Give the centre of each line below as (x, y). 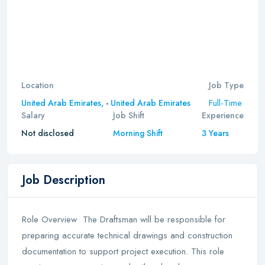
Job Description (64, 180)
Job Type (226, 85)
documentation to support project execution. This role (123, 251)
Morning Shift (138, 133)
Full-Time (225, 103)
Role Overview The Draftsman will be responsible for (124, 219)
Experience (223, 115)
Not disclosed (48, 133)
